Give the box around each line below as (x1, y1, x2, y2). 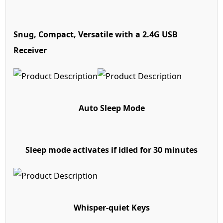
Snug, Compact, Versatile (13, 28, 115, 40)
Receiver (13, 44, 47, 56)
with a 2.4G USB (115, 28, 178, 40)
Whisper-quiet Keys (73, 202, 150, 213)
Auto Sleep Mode (78, 102, 145, 113)
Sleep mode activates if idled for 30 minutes (25, 144, 198, 155)
